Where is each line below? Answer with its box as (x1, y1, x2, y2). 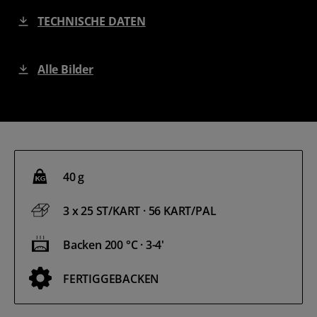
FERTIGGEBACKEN (63, 270, 160, 287)
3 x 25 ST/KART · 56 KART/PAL (63, 202, 217, 219)
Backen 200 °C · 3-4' (63, 236, 164, 253)
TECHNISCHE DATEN (38, 13, 146, 29)
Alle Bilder (38, 61, 93, 77)
